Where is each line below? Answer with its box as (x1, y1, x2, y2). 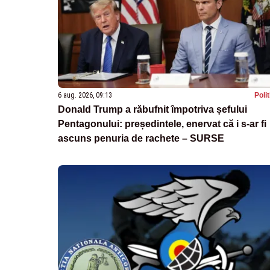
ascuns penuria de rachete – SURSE (58, 133, 224, 143)
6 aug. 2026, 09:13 (58, 90, 112, 99)
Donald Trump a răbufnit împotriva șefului (58, 104, 247, 115)
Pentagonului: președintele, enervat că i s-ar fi (58, 118, 266, 129)
